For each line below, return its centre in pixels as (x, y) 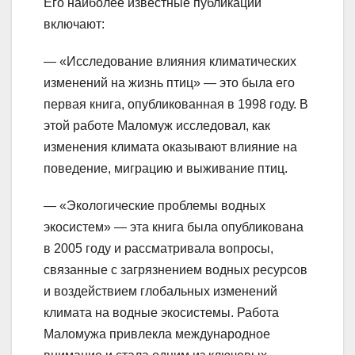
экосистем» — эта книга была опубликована (174, 227)
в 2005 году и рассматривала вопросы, (158, 249)
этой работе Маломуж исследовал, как (157, 126)
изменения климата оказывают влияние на (170, 147)
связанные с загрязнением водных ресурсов (176, 270)
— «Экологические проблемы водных (155, 206)
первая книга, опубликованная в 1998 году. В (176, 105)
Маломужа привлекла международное (157, 334)
